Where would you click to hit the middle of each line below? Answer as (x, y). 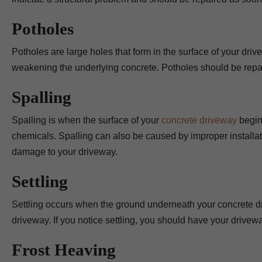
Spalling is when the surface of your (87, 120)
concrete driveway (199, 120)
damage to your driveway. (65, 152)
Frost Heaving (64, 250)
